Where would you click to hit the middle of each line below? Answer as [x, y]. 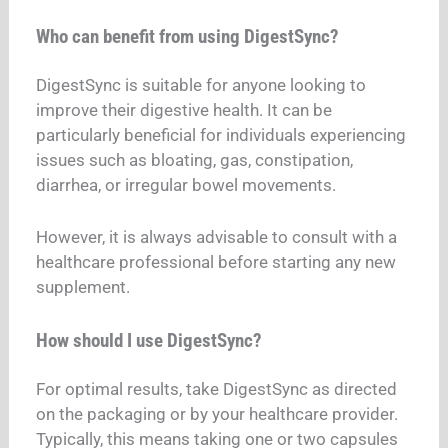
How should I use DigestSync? [149, 341]
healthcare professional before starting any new [216, 261]
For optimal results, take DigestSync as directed [217, 389]
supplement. [83, 286]
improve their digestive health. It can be [184, 110]
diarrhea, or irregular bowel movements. [186, 185]
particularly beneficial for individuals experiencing [221, 135]
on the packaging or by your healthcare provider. [217, 414]
